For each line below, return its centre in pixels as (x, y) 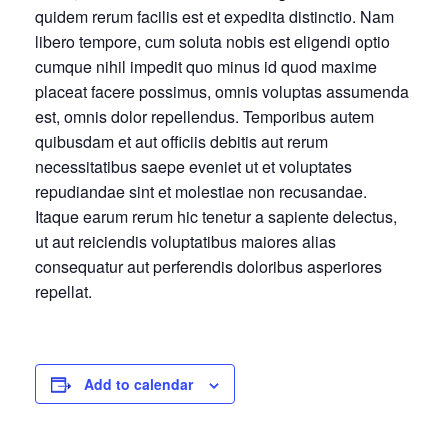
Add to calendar (138, 384)
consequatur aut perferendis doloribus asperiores (208, 266)
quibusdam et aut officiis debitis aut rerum (181, 141)
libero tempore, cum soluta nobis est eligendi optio (212, 41)
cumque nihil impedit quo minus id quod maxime (206, 66)
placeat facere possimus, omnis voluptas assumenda (222, 91)
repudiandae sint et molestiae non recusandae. (201, 191)
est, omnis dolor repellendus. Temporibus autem (204, 116)
